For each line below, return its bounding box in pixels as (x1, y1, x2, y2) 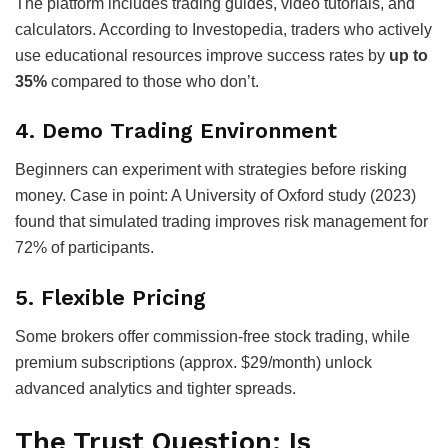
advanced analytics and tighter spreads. (15, 379, 296, 397)
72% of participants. (15, 239, 154, 257)
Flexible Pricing (41, 284, 206, 310)
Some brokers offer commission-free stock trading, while (15, 327, 410, 345)
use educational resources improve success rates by (15, 46, 389, 64)
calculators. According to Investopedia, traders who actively (15, 20, 432, 38)
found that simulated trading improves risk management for (15, 213, 428, 231)
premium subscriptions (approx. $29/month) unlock (15, 353, 372, 371)
